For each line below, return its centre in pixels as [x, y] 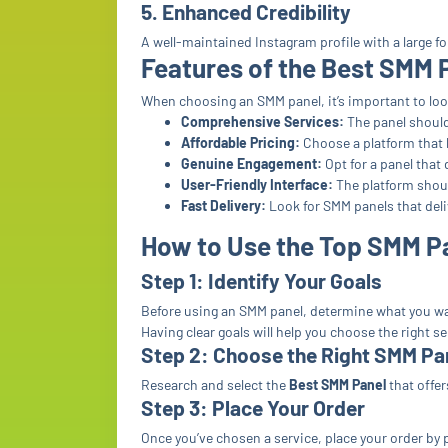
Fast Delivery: [223, 205]
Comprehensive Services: [262, 121]
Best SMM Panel [337, 384]
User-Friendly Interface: [257, 184]
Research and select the [215, 384]
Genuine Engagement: [251, 163]
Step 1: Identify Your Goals [261, 280]
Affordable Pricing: [240, 142]
